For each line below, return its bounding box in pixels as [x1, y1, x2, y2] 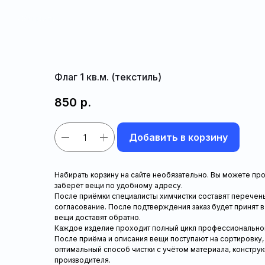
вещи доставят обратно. [54, 213, 141, 222]
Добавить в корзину [129, 131, 228, 144]
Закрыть [22, 13, 57, 23]
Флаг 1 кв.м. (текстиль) [54, 71, 161, 83]
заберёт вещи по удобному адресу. [54, 181, 183, 190]
